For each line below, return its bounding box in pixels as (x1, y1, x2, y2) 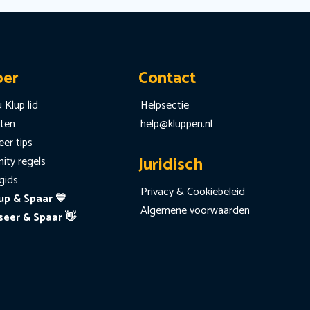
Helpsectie (140, 96, 189, 116)
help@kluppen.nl (140, 115, 212, 134)
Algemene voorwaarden (140, 201, 250, 220)
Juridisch (138, 151, 203, 179)
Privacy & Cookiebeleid (140, 182, 245, 201)
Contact (138, 65, 196, 93)
